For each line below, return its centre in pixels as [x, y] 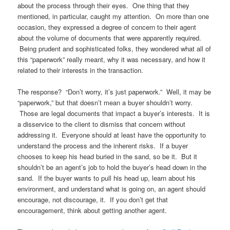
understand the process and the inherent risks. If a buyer [103, 146]
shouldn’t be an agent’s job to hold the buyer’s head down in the [112, 167]
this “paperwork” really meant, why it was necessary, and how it [112, 60]
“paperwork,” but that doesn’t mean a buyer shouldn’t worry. [105, 103]
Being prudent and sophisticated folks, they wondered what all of [114, 49]
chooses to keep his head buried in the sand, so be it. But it [108, 157]
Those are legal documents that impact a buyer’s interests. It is [114, 113]
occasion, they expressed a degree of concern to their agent [107, 27]
